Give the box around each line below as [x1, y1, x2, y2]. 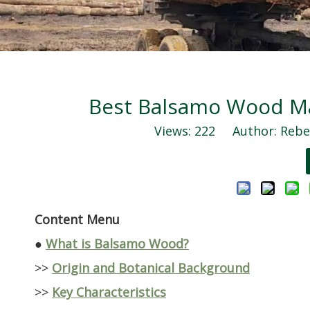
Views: [154, 122, 194, 140]
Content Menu [35, 211, 120, 228]
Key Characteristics [52, 284, 166, 301]
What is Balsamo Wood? [46, 235, 189, 253]
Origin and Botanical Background [52, 259, 250, 277]
